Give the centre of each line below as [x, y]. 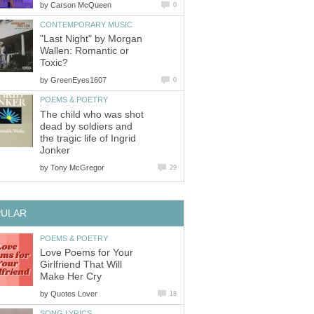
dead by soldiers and [86, 126]
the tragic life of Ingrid [88, 138]
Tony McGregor [77, 167]
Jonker [55, 150]
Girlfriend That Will [81, 265]
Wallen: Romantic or [84, 51]
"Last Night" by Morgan [91, 39]
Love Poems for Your [87, 253]
